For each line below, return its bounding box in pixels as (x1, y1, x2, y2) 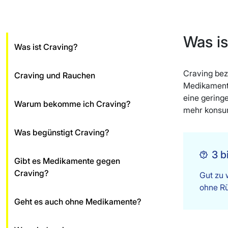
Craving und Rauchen (14, 70, 95, 81)
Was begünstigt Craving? (14, 127, 109, 138)
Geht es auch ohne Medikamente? (14, 196, 141, 207)
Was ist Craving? (14, 42, 78, 52)
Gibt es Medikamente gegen (14, 156, 120, 166)
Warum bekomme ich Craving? (14, 99, 131, 109)
